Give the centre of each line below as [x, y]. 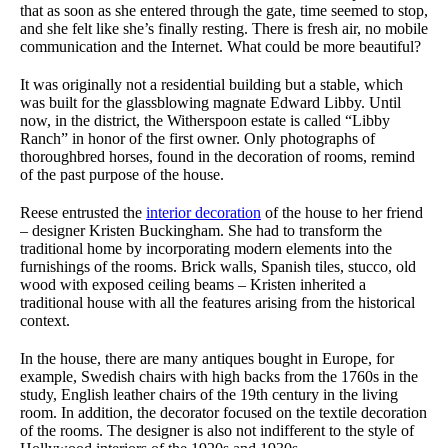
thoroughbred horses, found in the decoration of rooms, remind [217, 157]
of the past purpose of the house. [122, 175]
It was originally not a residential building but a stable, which [211, 85]
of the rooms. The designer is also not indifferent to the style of [217, 431]
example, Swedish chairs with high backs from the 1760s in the [219, 377]
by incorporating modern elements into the [257, 249]
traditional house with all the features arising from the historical [217, 303]
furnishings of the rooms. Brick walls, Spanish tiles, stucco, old [218, 267]
